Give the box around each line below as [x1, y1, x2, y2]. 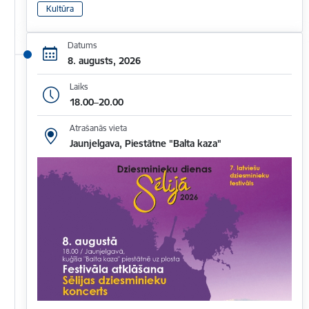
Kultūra [46, 3, 74, 14]
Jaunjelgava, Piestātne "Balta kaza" [69, 137, 221, 150]
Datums [67, 39, 97, 50]
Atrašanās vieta [69, 123, 127, 134]
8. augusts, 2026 [67, 54, 141, 67]
